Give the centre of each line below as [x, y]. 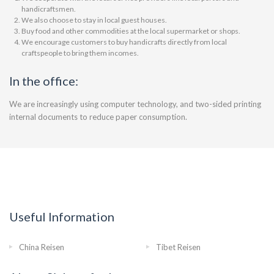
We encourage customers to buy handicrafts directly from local [124, 42]
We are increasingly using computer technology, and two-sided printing [135, 104]
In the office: [44, 81]
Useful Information [62, 217]
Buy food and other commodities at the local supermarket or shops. [131, 31]
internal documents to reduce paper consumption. [98, 117]
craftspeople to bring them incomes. [80, 53]
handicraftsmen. [49, 9]
